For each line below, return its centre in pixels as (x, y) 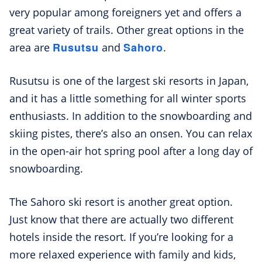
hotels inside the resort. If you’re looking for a (121, 237)
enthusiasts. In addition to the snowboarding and (131, 116)
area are (31, 47)
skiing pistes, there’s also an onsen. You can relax (131, 133)
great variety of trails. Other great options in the (127, 30)
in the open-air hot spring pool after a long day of (131, 151)
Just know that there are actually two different (121, 219)
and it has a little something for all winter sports (128, 98)
